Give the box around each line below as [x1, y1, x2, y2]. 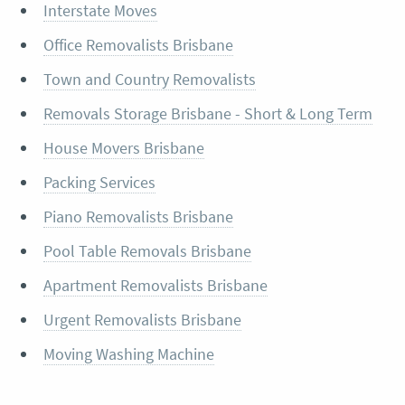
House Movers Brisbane [42, 137, 204, 158]
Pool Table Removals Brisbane [42, 240, 251, 261]
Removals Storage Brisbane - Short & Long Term [42, 102, 372, 124]
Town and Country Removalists [42, 68, 256, 89]
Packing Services [42, 171, 155, 193]
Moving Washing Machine [42, 343, 214, 364]
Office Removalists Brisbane [42, 33, 233, 55]
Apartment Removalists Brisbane [42, 274, 268, 296]
